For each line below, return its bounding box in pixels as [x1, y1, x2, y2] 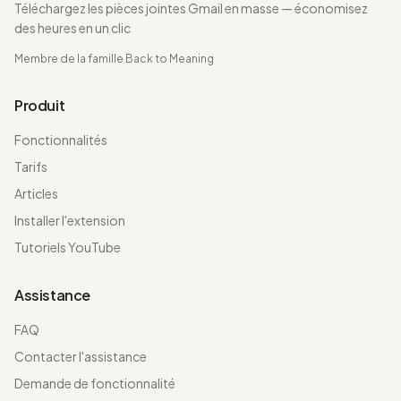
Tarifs [14, 158, 47, 175]
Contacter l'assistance [14, 348, 147, 364]
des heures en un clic [14, 20, 131, 36]
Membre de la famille [14, 52, 125, 65]
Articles [14, 185, 58, 201]
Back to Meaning [125, 52, 214, 65]
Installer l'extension [14, 212, 125, 228]
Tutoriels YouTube [14, 239, 121, 255]
